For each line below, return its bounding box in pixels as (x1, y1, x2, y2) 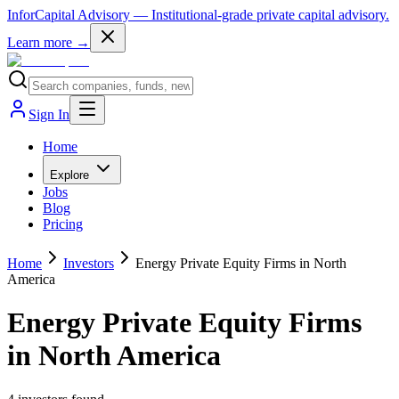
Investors (63, 256, 114, 271)
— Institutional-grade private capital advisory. (134, 7, 389, 22)
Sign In (28, 107, 69, 122)
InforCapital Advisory (7, 7, 130, 22)
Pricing (43, 216, 83, 232)
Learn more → (7, 35, 90, 50)
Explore (50, 168, 89, 182)
